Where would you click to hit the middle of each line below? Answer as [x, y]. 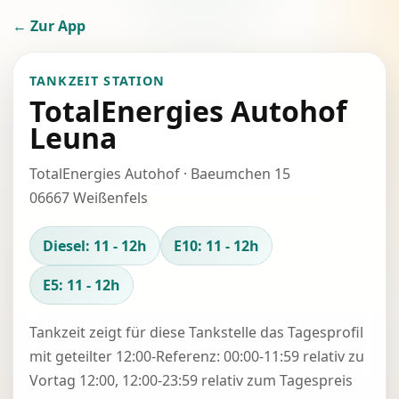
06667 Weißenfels [89, 198]
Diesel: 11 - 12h [95, 246]
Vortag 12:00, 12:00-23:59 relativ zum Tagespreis [191, 380]
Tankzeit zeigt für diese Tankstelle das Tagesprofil [196, 332]
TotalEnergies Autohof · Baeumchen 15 [160, 174]
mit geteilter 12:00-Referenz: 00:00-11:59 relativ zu [197, 356]
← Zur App [49, 26]
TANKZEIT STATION [98, 81]
